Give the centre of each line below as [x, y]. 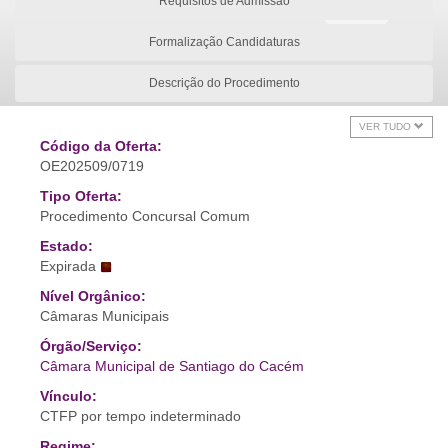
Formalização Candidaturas [224, 42]
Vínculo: [68, 396]
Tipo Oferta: [81, 196]
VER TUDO [386, 126]
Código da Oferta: [101, 146]
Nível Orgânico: [93, 296]
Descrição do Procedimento [224, 83]
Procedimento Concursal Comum [145, 216]
